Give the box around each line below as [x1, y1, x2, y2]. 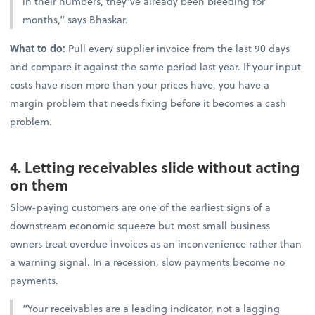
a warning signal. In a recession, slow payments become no [10, 254, 285, 269]
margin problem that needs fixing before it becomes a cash [10, 95, 287, 110]
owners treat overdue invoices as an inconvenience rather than [10, 236, 302, 251]
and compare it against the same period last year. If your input [10, 58, 302, 74]
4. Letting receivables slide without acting [10, 155, 300, 178]
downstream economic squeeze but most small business [10, 217, 271, 233]
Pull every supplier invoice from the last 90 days [68, 40, 290, 56]
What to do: [10, 40, 69, 56]
